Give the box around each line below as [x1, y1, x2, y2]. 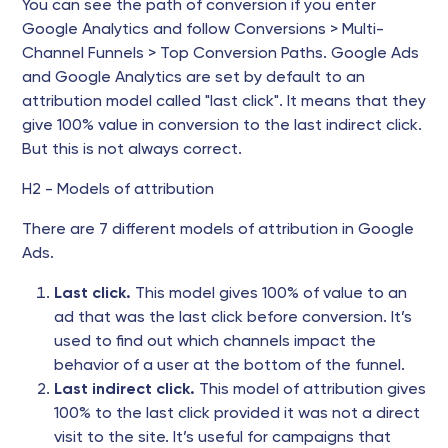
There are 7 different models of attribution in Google [22, 222, 414, 238]
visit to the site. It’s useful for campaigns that [54, 430, 391, 446]
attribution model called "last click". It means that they [22, 94, 426, 110]
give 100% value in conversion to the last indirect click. [22, 118, 422, 134]
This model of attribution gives [195, 382, 426, 398]
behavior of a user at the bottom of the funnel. [54, 358, 405, 374]
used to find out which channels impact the [54, 334, 376, 350]
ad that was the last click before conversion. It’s [54, 310, 412, 326]
